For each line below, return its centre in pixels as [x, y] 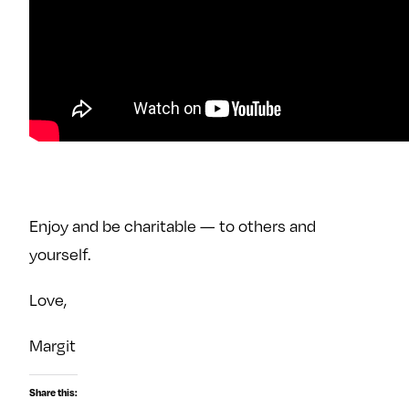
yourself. [60, 254]
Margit [52, 346]
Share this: [53, 392]
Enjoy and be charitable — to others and [173, 225]
